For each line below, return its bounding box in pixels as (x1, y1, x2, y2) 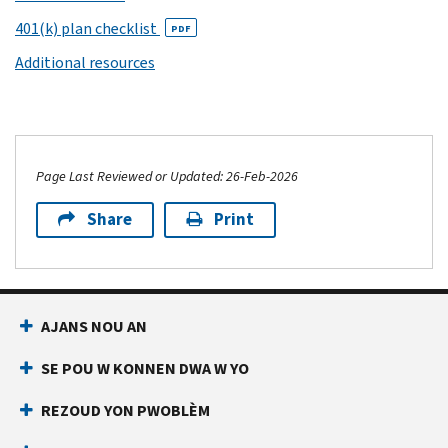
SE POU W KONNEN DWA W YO (41, 357, 249, 379)
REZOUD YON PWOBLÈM (41, 399, 210, 421)
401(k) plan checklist (15, 17, 160, 39)
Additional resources (15, 51, 155, 73)
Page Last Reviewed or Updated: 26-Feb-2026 (36, 166, 298, 186)
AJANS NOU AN (41, 315, 147, 337)
